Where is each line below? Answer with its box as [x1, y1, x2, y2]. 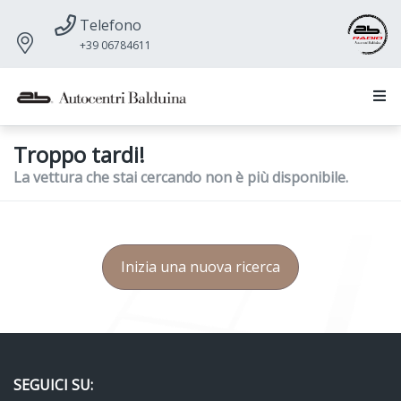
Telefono [80, 15, 141, 35]
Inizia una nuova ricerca [121, 256, 280, 277]
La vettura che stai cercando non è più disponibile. [13, 166, 348, 187]
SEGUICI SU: [13, 374, 93, 395]
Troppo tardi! [13, 139, 145, 169]
